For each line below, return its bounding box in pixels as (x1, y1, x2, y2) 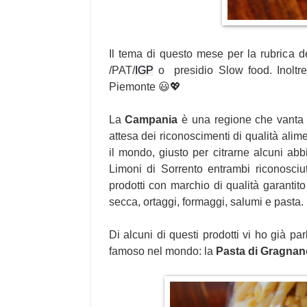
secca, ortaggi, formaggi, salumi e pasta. (108, 195, 304, 208)
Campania (125, 113, 178, 125)
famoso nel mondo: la (108, 245, 216, 257)
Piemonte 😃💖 (108, 80, 181, 93)
